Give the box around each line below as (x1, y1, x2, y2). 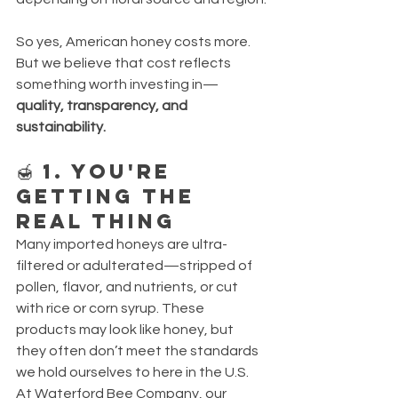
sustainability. (16, 119, 106, 134)
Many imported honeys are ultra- (16, 236, 227, 251)
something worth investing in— (16, 76, 219, 92)
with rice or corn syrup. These (16, 300, 207, 315)
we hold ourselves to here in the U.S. (16, 364, 249, 379)
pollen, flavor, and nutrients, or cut (16, 279, 241, 294)
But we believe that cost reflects (16, 55, 234, 70)
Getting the (16, 183, 203, 209)
